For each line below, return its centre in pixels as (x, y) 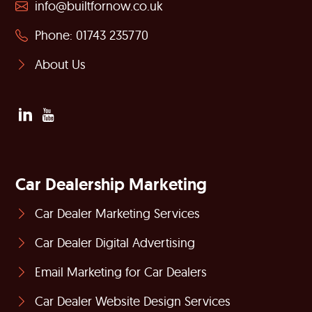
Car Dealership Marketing (111, 185)
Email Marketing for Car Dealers (117, 272)
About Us (57, 65)
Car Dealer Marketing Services (114, 214)
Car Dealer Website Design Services (129, 302)
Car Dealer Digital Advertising (111, 243)
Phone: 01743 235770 (88, 36)
